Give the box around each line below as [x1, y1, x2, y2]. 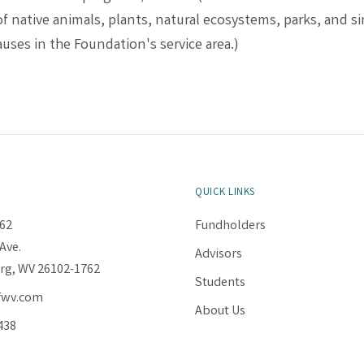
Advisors [195, 245, 243, 265]
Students [195, 274, 246, 293]
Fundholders [195, 216, 266, 236]
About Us [195, 302, 246, 322]
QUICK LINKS [195, 184, 255, 201]
